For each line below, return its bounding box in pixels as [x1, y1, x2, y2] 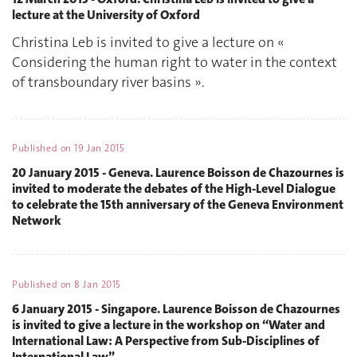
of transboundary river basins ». [12, 73, 205, 92]
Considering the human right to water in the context [12, 53, 337, 73]
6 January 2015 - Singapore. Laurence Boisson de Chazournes [12, 300, 340, 317]
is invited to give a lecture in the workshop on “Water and [12, 316, 325, 333]
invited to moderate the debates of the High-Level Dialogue [12, 179, 335, 197]
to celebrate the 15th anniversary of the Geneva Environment [12, 195, 343, 213]
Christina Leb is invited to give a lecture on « [12, 33, 284, 53]
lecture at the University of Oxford [12, 6, 200, 23]
